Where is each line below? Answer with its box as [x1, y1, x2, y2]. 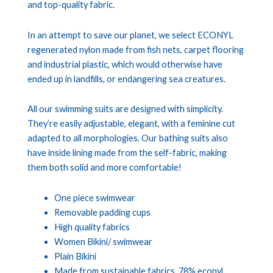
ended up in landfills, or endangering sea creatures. [27, 73, 225, 84]
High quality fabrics [54, 221, 130, 232]
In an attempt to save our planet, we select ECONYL [27, 29, 233, 40]
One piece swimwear [54, 192, 135, 203]
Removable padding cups [54, 207, 151, 218]
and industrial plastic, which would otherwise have [27, 58, 222, 69]
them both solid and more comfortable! [27, 162, 182, 173]
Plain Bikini [54, 250, 96, 261]
